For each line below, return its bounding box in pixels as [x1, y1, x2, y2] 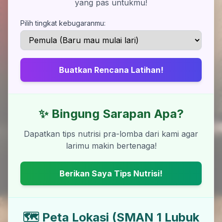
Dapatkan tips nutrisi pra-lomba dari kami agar [24, 129, 198, 139]
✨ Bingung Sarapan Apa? [38, 107, 184, 121]
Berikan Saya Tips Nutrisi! [59, 168, 163, 178]
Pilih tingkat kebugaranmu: [20, 19, 106, 27]
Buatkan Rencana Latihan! [58, 65, 164, 75]
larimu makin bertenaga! [65, 141, 157, 151]
